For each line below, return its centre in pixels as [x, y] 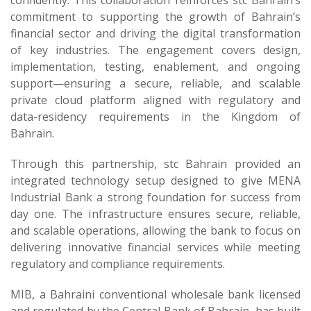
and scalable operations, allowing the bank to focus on [155, 230]
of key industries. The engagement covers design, [155, 50]
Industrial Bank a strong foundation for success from [155, 197]
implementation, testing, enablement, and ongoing [155, 67]
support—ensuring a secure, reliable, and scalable [155, 83]
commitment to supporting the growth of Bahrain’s [155, 17]
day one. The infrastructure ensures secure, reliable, [155, 214]
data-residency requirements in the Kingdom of [155, 117]
